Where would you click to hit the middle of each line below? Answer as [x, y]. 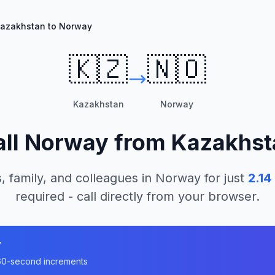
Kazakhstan [98, 104]
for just [223, 178]
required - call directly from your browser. [137, 196]
